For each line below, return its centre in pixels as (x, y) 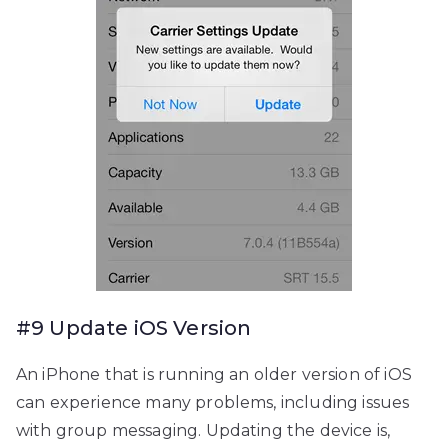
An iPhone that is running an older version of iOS (214, 375)
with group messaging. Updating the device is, (203, 431)
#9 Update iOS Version (134, 328)
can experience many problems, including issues (213, 403)
